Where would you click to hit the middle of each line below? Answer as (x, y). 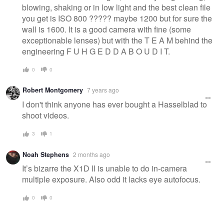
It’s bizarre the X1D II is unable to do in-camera (104, 168)
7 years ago (103, 90)
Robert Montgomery (53, 90)
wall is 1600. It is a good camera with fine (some (106, 29)
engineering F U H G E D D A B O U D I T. (96, 51)
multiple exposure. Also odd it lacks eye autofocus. (111, 179)
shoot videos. (45, 115)
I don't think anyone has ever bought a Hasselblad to (114, 104)
